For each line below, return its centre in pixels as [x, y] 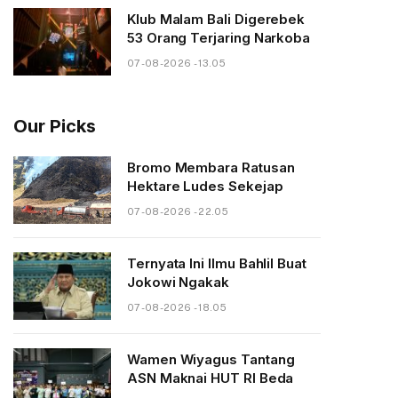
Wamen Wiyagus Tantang [211, 359]
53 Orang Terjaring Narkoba [219, 37]
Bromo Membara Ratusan [211, 167]
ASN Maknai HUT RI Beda [211, 378]
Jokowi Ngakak [179, 282]
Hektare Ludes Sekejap [205, 186]
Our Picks [55, 126]
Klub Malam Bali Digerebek [216, 19]
